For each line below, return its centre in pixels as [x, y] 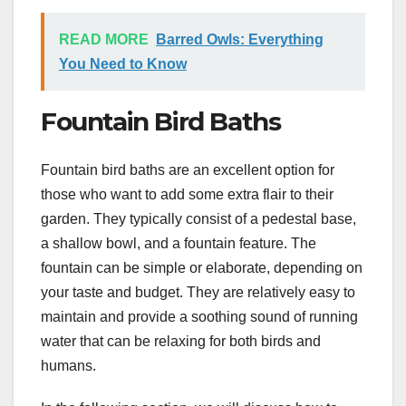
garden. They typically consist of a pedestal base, [198, 219]
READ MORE [104, 39]
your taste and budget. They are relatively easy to [198, 293]
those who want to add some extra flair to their [187, 195]
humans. [68, 366]
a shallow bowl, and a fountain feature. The [179, 244]
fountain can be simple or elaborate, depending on [202, 268]
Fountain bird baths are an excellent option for [188, 170]
